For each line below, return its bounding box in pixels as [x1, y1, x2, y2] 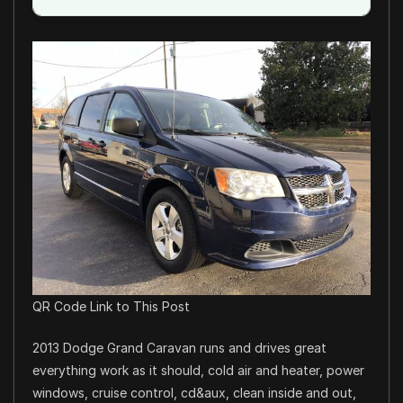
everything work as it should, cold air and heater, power [32, 363, 364, 379]
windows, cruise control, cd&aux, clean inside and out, [32, 385, 356, 401]
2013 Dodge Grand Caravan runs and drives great [32, 340, 327, 356]
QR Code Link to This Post [32, 299, 190, 315]
